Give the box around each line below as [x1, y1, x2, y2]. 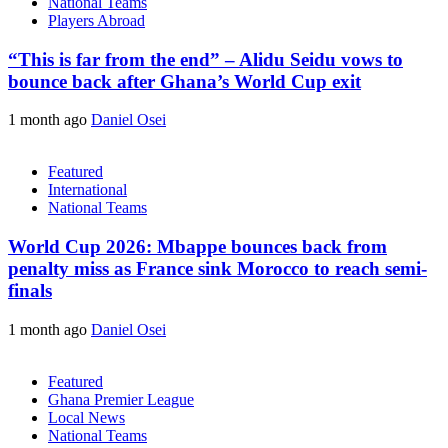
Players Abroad [48, 11, 145, 29]
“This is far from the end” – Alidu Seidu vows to [8, 48, 403, 70]
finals [8, 280, 52, 302]
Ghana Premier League [48, 390, 194, 408]
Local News [48, 408, 125, 426]
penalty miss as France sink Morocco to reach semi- [8, 258, 427, 280]
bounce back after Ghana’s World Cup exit [8, 70, 361, 92]
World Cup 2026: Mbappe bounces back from [8, 236, 387, 258]
